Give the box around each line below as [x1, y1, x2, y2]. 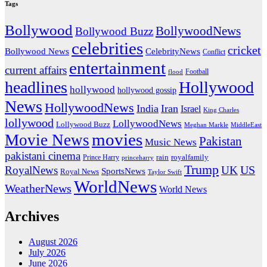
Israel [181, 104, 201, 114]
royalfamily [171, 153, 209, 162]
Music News [145, 136, 197, 148]
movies [92, 130, 142, 150]
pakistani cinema [5, 150, 80, 163]
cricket [228, 44, 261, 57]
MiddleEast [231, 121, 262, 129]
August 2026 [29, 236, 77, 247]
